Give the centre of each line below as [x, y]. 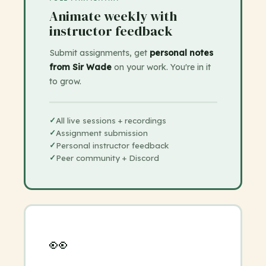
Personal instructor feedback [112, 146]
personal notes [181, 53]
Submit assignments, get [99, 53]
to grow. [65, 82]
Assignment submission [102, 133]
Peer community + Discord [107, 158]
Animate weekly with [113, 17]
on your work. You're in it [161, 67]
